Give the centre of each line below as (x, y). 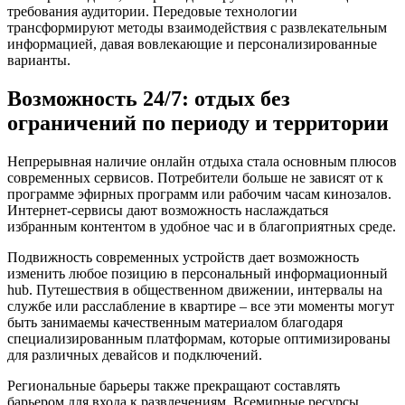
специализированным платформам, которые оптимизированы (199, 338)
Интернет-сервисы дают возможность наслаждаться (168, 210)
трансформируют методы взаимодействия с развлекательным (197, 27)
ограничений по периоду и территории (198, 122)
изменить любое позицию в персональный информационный (198, 273)
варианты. (39, 60)
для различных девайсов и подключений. (135, 354)
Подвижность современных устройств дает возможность (183, 257)
